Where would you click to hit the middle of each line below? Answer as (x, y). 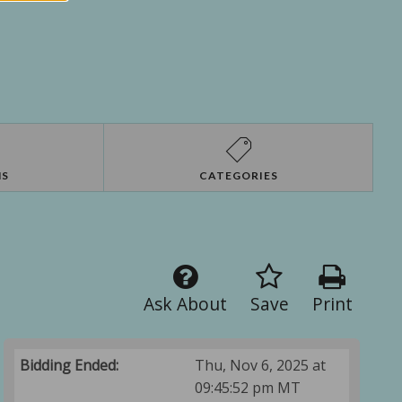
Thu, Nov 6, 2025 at (261, 366)
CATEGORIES (238, 176)
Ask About (185, 304)
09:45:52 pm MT (248, 388)
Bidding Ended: (70, 366)
